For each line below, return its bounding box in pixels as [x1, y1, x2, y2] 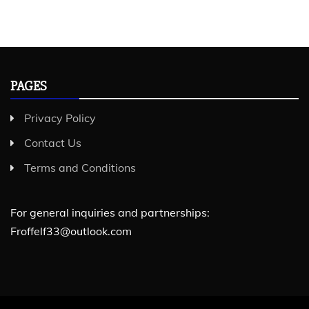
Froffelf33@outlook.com [10, 224, 132, 238]
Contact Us [24, 136, 81, 150]
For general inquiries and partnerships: [10, 206, 210, 219]
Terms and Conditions [24, 161, 136, 175]
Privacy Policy [24, 111, 96, 125]
